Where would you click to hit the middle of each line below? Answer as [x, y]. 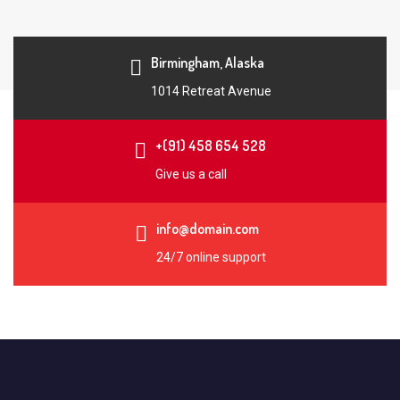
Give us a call [191, 174]
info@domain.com [207, 229]
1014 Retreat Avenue [211, 91]
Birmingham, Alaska [207, 62]
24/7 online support [211, 257]
